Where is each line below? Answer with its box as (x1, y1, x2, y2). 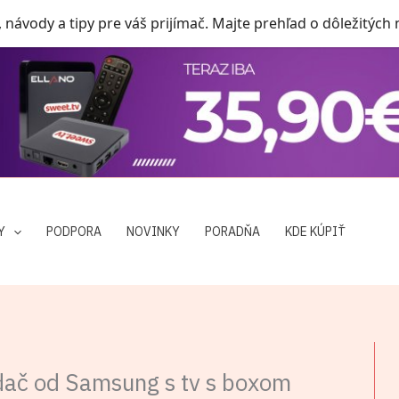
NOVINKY (126, 224, 181, 240)
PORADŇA (205, 224, 261, 240)
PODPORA (46, 224, 102, 240)
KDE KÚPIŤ (285, 224, 346, 240)
